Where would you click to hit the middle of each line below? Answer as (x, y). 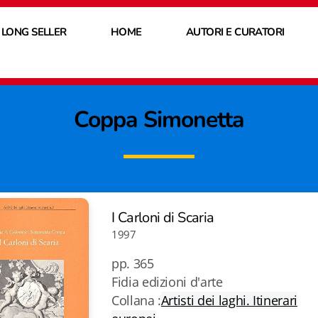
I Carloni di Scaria (163, 218)
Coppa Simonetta (159, 120)
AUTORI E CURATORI (235, 32)
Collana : (136, 300)
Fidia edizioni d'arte (169, 282)
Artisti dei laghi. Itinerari (229, 300)
